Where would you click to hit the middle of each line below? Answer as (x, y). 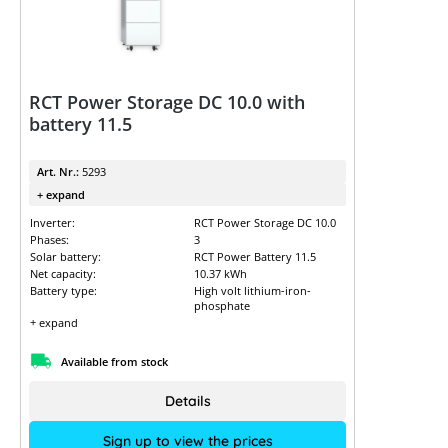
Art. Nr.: (59, 171)
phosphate (221, 305)
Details (187, 401)
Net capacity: (63, 273)
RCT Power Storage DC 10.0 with (167, 102)
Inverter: (52, 222)
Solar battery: (65, 256)
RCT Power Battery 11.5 (254, 256)
